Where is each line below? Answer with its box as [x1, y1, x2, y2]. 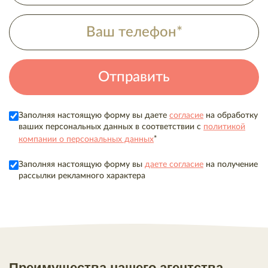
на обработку [203, 111, 258, 120]
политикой [203, 123, 245, 131]
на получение [203, 160, 258, 169]
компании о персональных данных [19, 135, 154, 144]
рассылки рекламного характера [19, 172, 145, 180]
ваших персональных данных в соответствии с [19, 123, 203, 131]
